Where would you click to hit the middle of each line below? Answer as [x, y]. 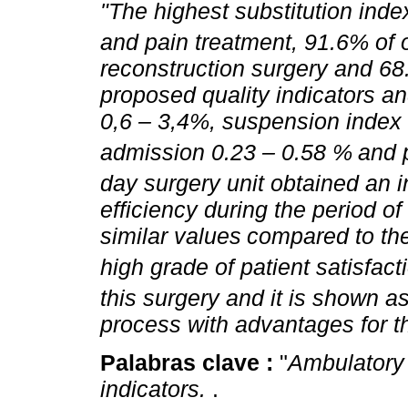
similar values [171, 236]
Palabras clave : [190, 363]
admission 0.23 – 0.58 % [226, 153]
